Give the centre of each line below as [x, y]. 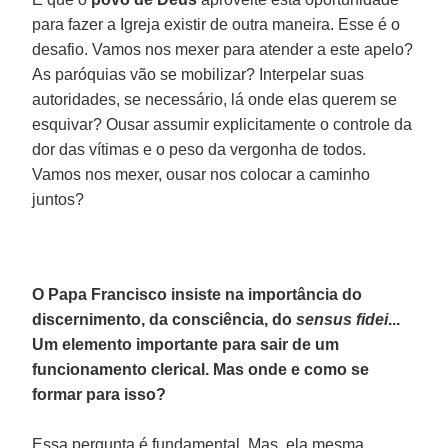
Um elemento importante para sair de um [186, 344]
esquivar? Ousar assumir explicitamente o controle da [222, 124]
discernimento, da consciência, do [164, 319]
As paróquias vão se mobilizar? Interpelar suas [198, 74]
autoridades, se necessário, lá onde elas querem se [215, 99]
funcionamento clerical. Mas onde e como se [201, 369]
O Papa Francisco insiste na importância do [197, 294]
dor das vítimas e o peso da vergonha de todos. [199, 149]
